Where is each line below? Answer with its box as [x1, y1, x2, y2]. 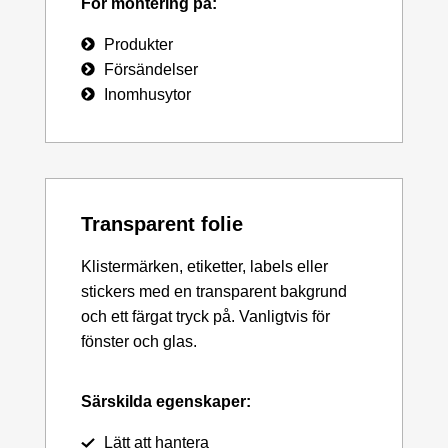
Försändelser [103, 60, 198, 78]
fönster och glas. [81, 332, 197, 350]
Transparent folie [81, 212, 243, 235]
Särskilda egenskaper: [81, 393, 251, 411]
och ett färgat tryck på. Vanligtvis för [81, 307, 330, 325]
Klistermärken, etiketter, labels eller [81, 257, 328, 275]
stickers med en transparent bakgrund [81, 282, 347, 300]
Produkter [103, 35, 173, 53]
